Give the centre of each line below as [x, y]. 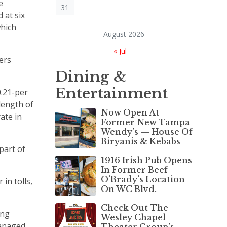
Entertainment [111, 93]
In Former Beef [134, 169]
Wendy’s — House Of [146, 131]
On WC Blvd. [128, 189]
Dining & [91, 77]
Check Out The [134, 207]
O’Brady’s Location [143, 179]
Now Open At [130, 112]
